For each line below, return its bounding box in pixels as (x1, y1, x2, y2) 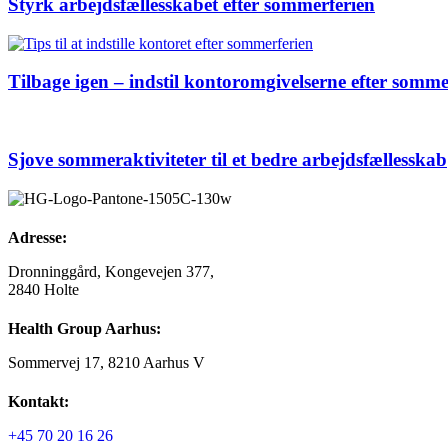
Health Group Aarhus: (8, 320, 161, 338)
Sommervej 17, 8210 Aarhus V (8, 354, 205, 372)
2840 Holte (8, 280, 79, 298)
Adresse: (8, 228, 67, 246)
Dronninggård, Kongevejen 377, (8, 262, 214, 280)
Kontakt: (8, 393, 69, 411)
